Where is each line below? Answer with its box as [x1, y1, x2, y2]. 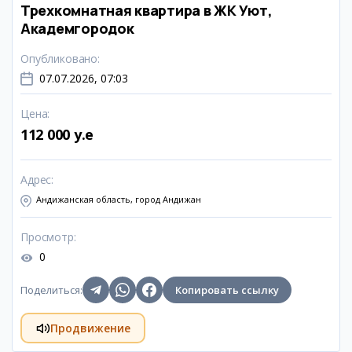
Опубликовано [20, 51, 98, 66]
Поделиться [20, 283, 80, 297]
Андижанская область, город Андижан [36, 193, 201, 205]
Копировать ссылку [175, 283, 279, 297]
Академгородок [20, 19, 134, 38]
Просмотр [20, 229, 74, 244]
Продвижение [49, 320, 130, 335]
